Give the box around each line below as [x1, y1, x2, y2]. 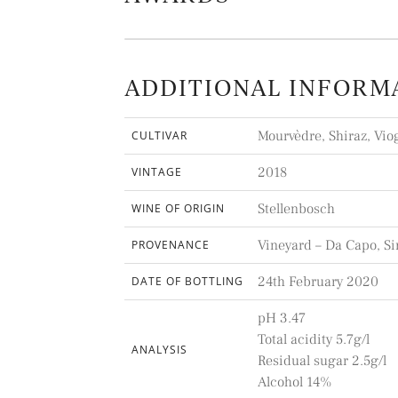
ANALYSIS [131, 342, 188, 358]
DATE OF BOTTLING [131, 274, 244, 290]
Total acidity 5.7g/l [258, 330, 370, 349]
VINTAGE [131, 164, 183, 180]
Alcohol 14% [258, 373, 333, 392]
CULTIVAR [131, 128, 188, 144]
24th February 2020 [258, 273, 379, 291]
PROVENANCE [131, 237, 211, 253]
